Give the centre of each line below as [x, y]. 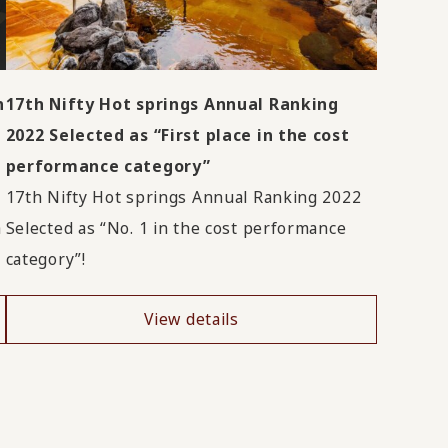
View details [191, 318]
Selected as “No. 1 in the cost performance [176, 228]
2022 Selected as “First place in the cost [177, 135]
